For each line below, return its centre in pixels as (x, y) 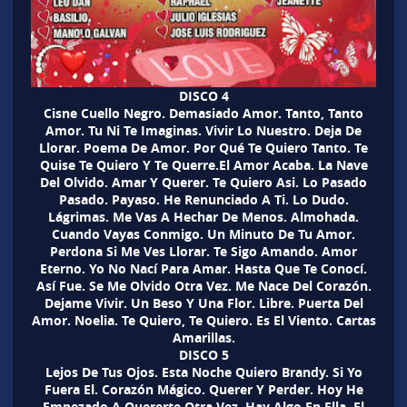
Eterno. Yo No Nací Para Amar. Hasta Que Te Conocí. (203, 269)
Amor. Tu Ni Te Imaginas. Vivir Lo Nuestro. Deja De (203, 131)
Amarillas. (203, 338)
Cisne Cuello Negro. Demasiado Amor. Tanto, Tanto (203, 114)
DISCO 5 (203, 355)
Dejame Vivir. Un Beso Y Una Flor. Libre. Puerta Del (203, 303)
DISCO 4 (203, 96)
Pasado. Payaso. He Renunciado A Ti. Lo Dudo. (203, 200)
